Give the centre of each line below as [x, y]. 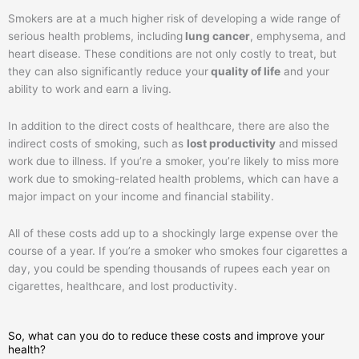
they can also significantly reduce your [108, 71]
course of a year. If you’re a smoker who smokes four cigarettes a [178, 250]
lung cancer [216, 36]
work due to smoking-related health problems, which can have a [173, 178]
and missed [307, 143]
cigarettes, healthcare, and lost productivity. [123, 286]
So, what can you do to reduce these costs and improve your [166, 336]
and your [305, 71]
